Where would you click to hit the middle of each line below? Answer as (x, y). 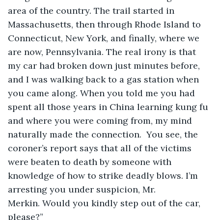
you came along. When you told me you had (103, 93)
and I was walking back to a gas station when (105, 79)
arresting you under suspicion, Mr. (83, 189)
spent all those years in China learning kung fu (109, 107)
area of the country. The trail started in (92, 10)
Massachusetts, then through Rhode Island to (106, 24)
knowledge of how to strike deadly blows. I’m (104, 175)
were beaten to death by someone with (91, 162)
